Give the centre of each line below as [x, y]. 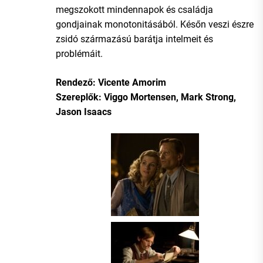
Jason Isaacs [84, 112]
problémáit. [79, 53]
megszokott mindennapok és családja [134, 9]
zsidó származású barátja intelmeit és [134, 39]
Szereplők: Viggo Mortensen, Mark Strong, [146, 97]
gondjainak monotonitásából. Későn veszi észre [155, 24]
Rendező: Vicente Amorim [111, 82]
